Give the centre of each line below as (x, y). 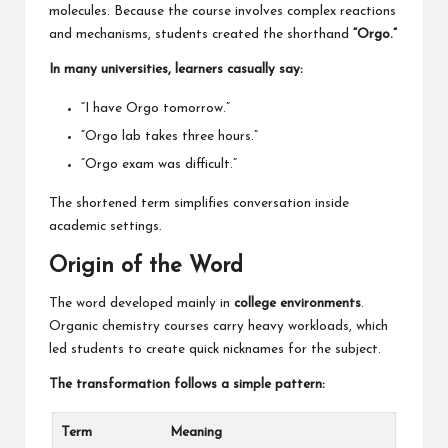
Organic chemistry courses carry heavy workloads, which (218, 327)
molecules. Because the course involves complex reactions (222, 12)
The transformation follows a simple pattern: (187, 385)
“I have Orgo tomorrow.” (155, 109)
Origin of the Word (146, 267)
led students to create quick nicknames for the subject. (215, 350)
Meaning (196, 433)
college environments (297, 304)
